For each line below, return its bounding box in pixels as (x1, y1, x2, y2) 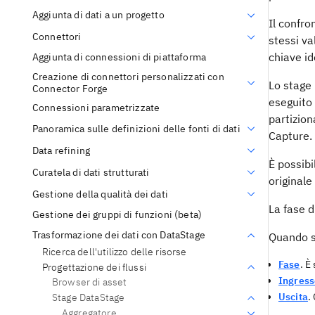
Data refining (32, 143, 91, 157)
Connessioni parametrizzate (32, 101, 160, 115)
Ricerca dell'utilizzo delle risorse (42, 245, 187, 258)
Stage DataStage (52, 291, 125, 304)
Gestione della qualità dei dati (32, 187, 168, 200)
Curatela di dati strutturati (32, 165, 150, 179)
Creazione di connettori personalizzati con (32, 70, 224, 83)
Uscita (278, 290, 308, 304)
